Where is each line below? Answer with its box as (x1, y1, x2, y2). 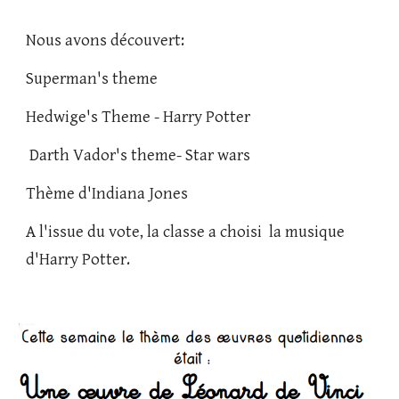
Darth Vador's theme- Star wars (29, 146, 255, 166)
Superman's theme (26, 69, 162, 89)
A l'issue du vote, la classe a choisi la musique (26, 223, 346, 242)
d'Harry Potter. (26, 250, 131, 270)
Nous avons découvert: (26, 31, 185, 51)
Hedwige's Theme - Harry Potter (26, 108, 251, 127)
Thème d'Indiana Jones (26, 184, 192, 204)
